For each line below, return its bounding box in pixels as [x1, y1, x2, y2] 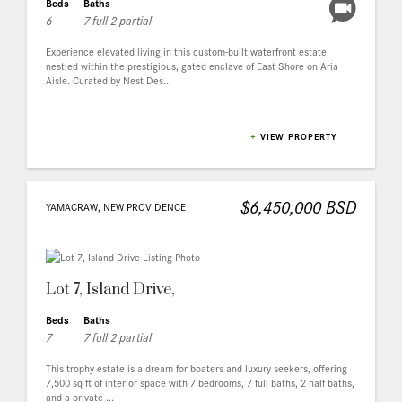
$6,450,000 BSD [240, 193, 356, 220]
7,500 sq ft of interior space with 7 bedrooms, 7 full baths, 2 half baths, [46, 374, 354, 391]
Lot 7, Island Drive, [46, 280, 175, 301]
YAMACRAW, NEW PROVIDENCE [46, 198, 186, 215]
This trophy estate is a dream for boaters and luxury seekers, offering [46, 360, 347, 377]
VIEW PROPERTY [260, 129, 337, 143]
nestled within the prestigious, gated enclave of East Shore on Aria [46, 57, 338, 74]
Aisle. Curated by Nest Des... [46, 71, 171, 88]
